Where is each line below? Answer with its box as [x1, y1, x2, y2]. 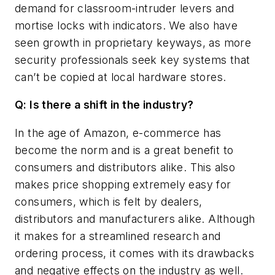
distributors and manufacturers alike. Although [15, 212, 255, 225]
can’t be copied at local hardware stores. [15, 70, 227, 83]
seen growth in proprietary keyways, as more [15, 36, 252, 49]
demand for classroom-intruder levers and [15, 1, 234, 15]
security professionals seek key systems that [15, 53, 250, 66]
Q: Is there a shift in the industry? [15, 98, 194, 112]
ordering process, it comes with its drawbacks [15, 246, 254, 260]
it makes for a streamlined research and [15, 229, 221, 242]
